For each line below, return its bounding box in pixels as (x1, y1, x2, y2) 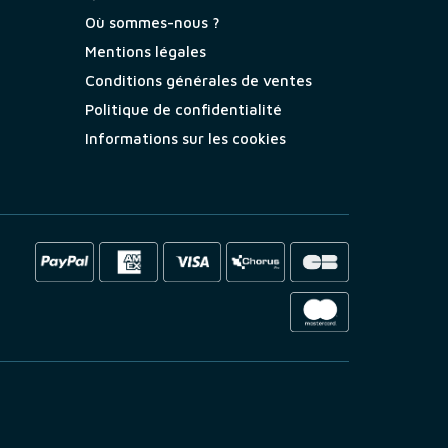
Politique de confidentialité (84, 101, 282, 119)
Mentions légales (84, 43, 206, 61)
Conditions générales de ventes (84, 72, 312, 90)
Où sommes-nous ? (84, 14, 220, 32)
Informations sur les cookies (84, 130, 286, 148)
